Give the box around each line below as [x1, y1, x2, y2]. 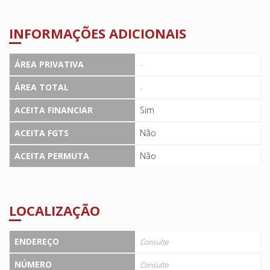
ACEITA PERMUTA [14, 149, 89, 162]
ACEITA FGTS [14, 127, 69, 139]
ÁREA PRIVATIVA [14, 58, 84, 70]
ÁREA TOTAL [14, 81, 69, 93]
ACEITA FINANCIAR [14, 104, 93, 116]
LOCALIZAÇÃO [9, 201, 100, 220]
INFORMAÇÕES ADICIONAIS [9, 24, 186, 42]
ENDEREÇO [14, 236, 59, 248]
